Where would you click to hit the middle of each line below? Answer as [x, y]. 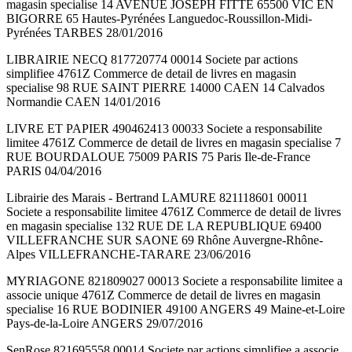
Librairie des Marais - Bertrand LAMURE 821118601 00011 [157, 198]
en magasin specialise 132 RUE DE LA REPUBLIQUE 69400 [164, 226]
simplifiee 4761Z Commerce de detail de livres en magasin [151, 74]
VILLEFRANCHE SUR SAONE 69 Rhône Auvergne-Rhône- [165, 240]
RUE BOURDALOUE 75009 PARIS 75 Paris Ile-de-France [158, 157]
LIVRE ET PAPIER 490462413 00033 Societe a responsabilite [164, 129]
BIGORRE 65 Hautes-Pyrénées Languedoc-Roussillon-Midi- [159, 19]
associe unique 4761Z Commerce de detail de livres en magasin [163, 295]
